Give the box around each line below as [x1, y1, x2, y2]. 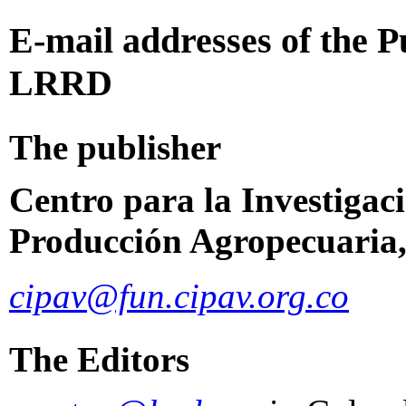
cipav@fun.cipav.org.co [9, 275, 349, 315]
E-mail [9, 19, 113, 61]
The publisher [9, 127, 221, 167]
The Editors [9, 339, 189, 379]
